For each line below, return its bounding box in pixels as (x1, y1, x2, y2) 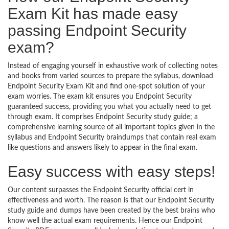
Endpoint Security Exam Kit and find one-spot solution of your (8, 83, 205, 90)
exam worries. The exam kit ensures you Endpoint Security (8, 93, 192, 100)
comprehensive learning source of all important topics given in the (8, 124, 215, 131)
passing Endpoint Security (8, 22, 187, 39)
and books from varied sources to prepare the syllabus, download (8, 73, 213, 80)
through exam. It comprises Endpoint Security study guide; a (8, 113, 198, 121)
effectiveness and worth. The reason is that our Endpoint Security (8, 197, 214, 204)
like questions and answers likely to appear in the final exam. (8, 144, 197, 151)
